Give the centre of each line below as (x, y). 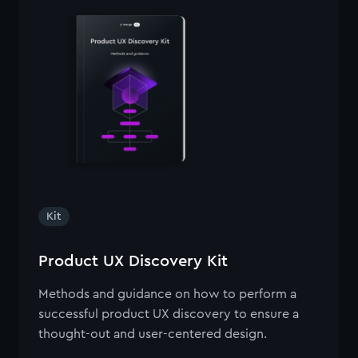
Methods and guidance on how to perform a (167, 294)
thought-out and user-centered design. (153, 334)
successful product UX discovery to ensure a (169, 314)
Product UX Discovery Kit (133, 261)
